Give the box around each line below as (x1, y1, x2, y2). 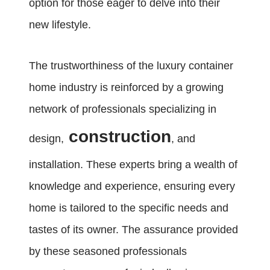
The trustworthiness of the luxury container (29, 60, 233, 72)
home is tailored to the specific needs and (29, 202, 228, 215)
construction (64, 127, 171, 146)
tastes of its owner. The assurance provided (29, 224, 238, 236)
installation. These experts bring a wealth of (29, 159, 237, 171)
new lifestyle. (29, 19, 91, 31)
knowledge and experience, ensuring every (29, 180, 235, 193)
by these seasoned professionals (29, 245, 187, 258)
